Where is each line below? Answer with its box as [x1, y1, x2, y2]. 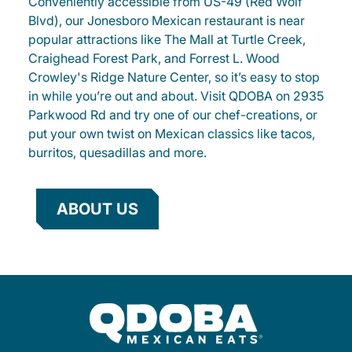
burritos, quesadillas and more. [28, 145, 207, 160]
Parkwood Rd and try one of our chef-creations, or [28, 107, 317, 123]
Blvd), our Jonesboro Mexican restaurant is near [28, 13, 305, 28]
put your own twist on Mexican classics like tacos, [28, 126, 315, 141]
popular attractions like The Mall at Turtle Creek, [28, 31, 306, 47]
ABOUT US [57, 200, 138, 218]
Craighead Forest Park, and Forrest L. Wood [28, 50, 280, 66]
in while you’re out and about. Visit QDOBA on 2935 [28, 88, 324, 104]
